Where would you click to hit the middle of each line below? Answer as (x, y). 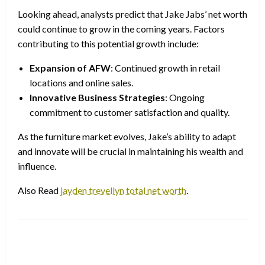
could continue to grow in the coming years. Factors (121, 28)
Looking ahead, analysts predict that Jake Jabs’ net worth (132, 14)
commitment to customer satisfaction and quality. (130, 112)
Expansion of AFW (70, 67)
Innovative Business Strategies (97, 97)
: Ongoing (185, 97)
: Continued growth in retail (165, 67)
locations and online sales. (81, 82)
